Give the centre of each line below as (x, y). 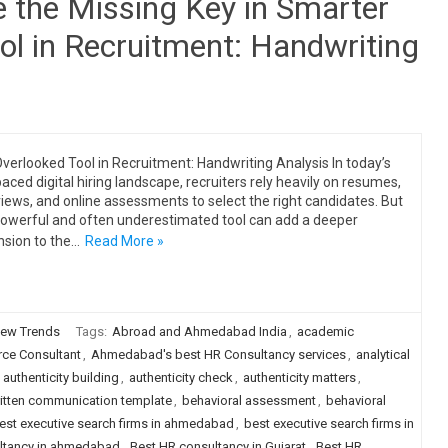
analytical (382, 354)
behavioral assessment (248, 400)
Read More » (124, 241)
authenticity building (60, 377)
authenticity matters (299, 377)
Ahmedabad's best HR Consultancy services (218, 354)
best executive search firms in (328, 423)
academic (325, 331)
